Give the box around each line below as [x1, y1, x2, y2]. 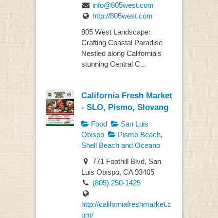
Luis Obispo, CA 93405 [81, 167, 154, 176]
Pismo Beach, [115, 130, 163, 139]
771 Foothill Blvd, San [90, 157, 161, 165]
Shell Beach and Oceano [81, 141, 160, 150]
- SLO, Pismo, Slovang [81, 102, 168, 112]
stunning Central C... [81, 59, 146, 68]
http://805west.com [92, 12, 153, 20]
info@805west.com [92, 1, 154, 10]
